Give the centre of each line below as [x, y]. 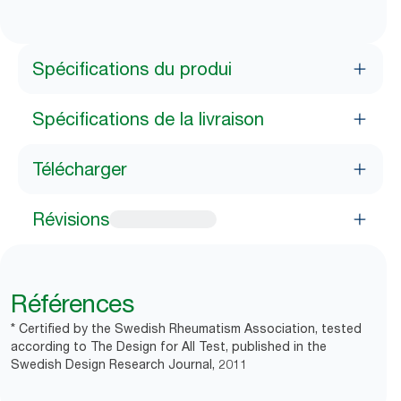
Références [72, 303]
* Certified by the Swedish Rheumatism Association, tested [186, 328]
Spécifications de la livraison [148, 119]
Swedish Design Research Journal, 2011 [129, 364]
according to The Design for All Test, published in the [169, 346]
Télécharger [80, 169]
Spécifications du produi [132, 69]
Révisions [71, 219]
